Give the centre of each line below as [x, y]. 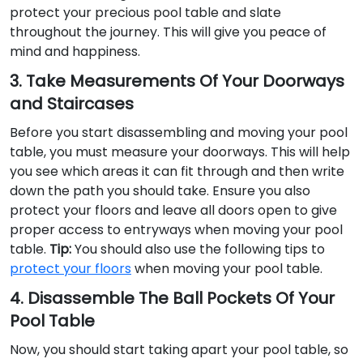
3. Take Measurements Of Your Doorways [177, 81]
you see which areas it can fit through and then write [177, 172]
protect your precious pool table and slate [145, 13]
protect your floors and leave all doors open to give [173, 211]
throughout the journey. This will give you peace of [168, 32]
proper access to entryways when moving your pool [176, 230]
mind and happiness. [75, 52]
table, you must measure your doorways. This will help [180, 152]
